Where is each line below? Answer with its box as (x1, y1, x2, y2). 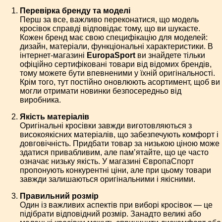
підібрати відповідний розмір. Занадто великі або (20, 210, 201, 219)
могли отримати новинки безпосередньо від (20, 87, 181, 96)
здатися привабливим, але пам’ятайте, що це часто (20, 148, 209, 157)
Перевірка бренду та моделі (20, 6, 130, 15)
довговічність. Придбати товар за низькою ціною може (20, 139, 220, 148)
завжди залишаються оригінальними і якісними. (20, 175, 195, 184)
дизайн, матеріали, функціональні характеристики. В (20, 42, 213, 51)
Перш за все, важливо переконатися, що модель (20, 15, 199, 24)
